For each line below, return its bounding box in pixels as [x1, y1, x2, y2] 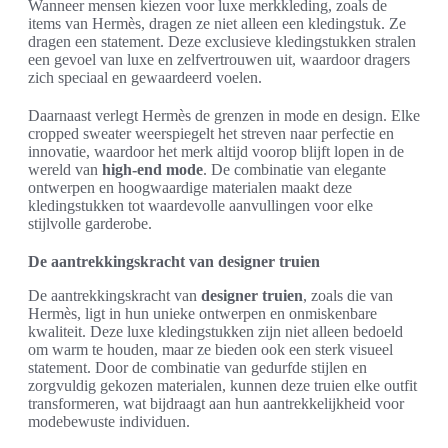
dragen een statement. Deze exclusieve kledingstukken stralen [28, 32, 416, 50]
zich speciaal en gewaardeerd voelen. [28, 68, 262, 86]
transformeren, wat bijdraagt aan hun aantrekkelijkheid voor [28, 394, 404, 412]
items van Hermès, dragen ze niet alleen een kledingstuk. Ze [28, 14, 406, 32]
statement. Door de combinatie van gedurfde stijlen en [28, 358, 367, 376]
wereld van [28, 160, 102, 178]
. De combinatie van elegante [203, 160, 386, 178]
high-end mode [102, 160, 203, 178]
